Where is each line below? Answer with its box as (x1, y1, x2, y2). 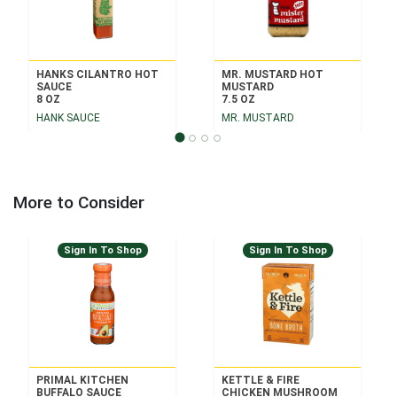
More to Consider (13, 192, 144, 214)
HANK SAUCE (35, 112, 100, 125)
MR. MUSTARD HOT (221, 67, 323, 81)
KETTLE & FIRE (221, 374, 300, 387)
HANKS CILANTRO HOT (35, 67, 159, 81)
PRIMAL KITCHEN (35, 374, 128, 387)
